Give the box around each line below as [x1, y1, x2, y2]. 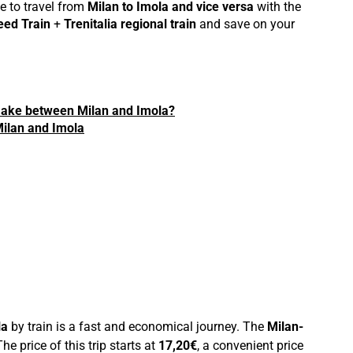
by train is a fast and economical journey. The [8, 318, 267, 334]
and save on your [196, 17, 295, 32]
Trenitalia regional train [64, 17, 196, 32]
